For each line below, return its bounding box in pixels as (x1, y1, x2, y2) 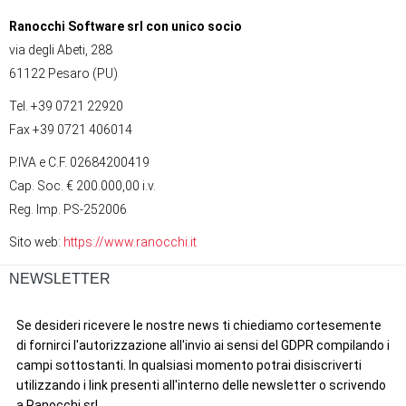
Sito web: (9, 235, 63, 250)
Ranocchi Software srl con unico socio (9, 19, 242, 34)
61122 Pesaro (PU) (9, 66, 118, 82)
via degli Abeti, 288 (9, 43, 112, 58)
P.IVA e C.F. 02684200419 (9, 155, 150, 170)
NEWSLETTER (9, 271, 111, 287)
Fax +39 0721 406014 (9, 122, 132, 138)
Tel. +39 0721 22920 (9, 99, 123, 114)
